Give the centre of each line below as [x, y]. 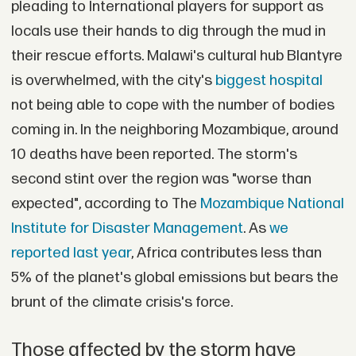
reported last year [71, 253]
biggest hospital [269, 81]
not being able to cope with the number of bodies [172, 105]
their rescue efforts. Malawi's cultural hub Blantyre [176, 56]
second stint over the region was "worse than [161, 179]
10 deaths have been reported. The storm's [154, 155]
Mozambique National [272, 204]
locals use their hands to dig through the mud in [168, 31]
